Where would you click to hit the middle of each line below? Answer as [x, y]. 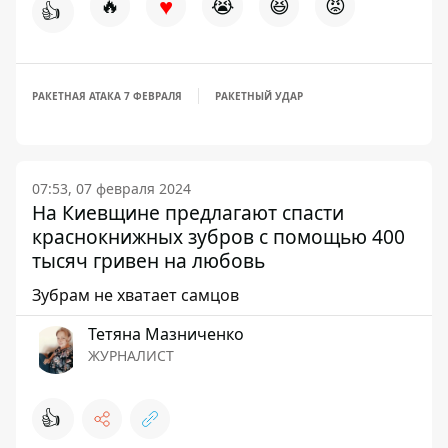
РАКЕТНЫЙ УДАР [259, 96]
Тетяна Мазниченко [166, 334]
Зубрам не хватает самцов [135, 295]
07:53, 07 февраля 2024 [111, 188]
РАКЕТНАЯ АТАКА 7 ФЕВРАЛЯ [107, 96]
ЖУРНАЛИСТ [131, 355]
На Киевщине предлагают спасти [188, 212]
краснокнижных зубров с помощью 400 [218, 236]
